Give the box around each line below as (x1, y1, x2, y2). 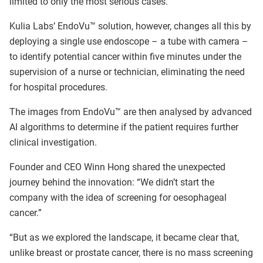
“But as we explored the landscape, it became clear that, (9, 231, 239, 243)
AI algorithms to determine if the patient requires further (9, 121, 238, 133)
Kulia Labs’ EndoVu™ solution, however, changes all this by (9, 20, 251, 32)
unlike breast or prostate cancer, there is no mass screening (9, 247, 253, 258)
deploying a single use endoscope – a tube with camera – (9, 35, 248, 47)
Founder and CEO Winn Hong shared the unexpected (9, 161, 225, 173)
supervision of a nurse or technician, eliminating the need (9, 66, 245, 77)
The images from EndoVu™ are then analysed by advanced (9, 106, 252, 117)
